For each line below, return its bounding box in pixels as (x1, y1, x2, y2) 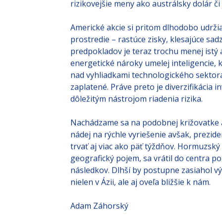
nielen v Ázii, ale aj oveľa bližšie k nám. (70, 178, 211, 189)
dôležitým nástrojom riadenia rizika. (70, 95, 203, 106)
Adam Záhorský (70, 202, 128, 213)
